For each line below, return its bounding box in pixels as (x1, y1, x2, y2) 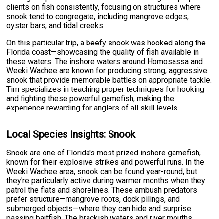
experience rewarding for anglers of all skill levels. (6, 103, 179, 113)
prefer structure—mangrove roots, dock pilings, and (6, 195, 180, 204)
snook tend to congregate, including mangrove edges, (6, 12, 189, 22)
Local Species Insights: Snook (6, 128, 136, 140)
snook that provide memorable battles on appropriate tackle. (6, 75, 212, 85)
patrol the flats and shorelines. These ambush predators (6, 185, 197, 195)
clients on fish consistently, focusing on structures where (6, 2, 201, 12)
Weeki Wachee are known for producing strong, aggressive (6, 66, 208, 76)
